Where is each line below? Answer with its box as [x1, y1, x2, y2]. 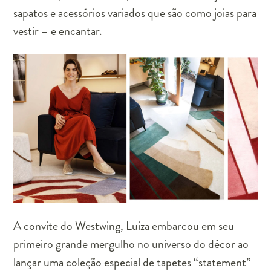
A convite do [13, 217, 76, 235]
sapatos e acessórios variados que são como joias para [13, 4, 257, 22]
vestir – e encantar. [13, 22, 105, 40]
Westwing [75, 217, 121, 235]
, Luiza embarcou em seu [120, 217, 235, 235]
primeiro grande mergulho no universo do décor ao [13, 235, 249, 253]
